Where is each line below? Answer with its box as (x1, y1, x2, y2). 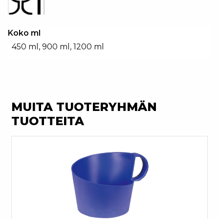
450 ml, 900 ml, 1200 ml (12, 42, 104, 51)
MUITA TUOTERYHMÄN (11, 99, 157, 114)
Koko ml (8, 28, 41, 38)
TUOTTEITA (11, 113, 84, 128)
